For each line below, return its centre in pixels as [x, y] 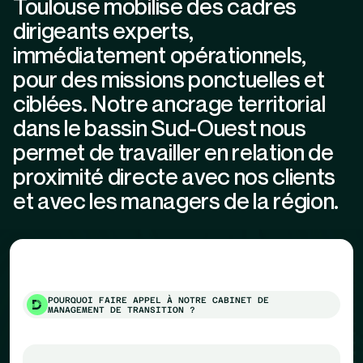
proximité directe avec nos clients [175, 176]
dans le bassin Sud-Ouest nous [160, 127]
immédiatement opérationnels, [160, 54]
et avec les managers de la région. [176, 200]
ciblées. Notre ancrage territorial [170, 103]
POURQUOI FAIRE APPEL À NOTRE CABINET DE [158, 299]
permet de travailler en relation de [173, 152]
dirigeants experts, [103, 30]
